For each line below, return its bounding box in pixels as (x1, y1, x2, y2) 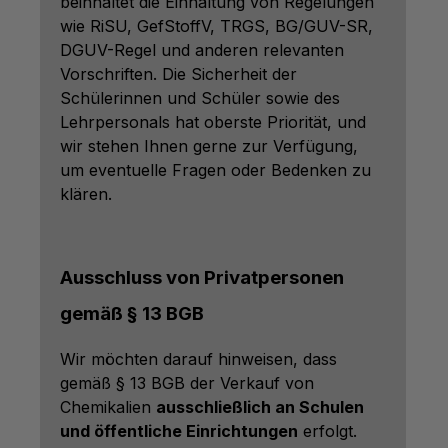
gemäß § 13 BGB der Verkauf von (60, 373, 314, 394)
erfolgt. (298, 421, 357, 442)
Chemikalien (60, 397, 156, 418)
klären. (60, 184, 112, 205)
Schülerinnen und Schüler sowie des (60, 88, 340, 109)
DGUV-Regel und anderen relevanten (60, 40, 344, 61)
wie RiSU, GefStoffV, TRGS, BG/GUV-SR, (60, 16, 373, 37)
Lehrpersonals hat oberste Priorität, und (60, 112, 366, 133)
